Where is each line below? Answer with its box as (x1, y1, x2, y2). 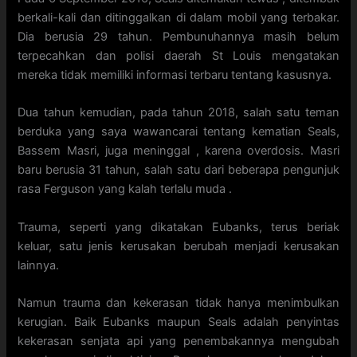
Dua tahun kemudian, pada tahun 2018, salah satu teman (18, 105, 339, 120)
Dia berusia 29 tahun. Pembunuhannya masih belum (18, 29, 339, 44)
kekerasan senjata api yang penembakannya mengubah (18, 334, 339, 349)
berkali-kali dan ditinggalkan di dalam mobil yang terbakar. (18, 10, 339, 25)
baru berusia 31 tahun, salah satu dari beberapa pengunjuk (18, 163, 339, 178)
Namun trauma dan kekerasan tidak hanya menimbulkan (18, 296, 339, 311)
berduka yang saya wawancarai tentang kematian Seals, (18, 124, 339, 139)
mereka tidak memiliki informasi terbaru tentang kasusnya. (18, 68, 332, 82)
